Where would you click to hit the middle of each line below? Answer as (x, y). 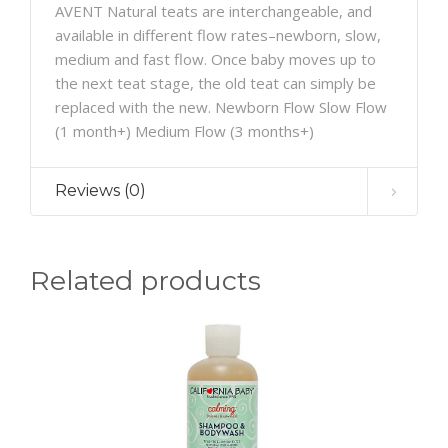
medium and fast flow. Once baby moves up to (215, 58)
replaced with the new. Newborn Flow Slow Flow (221, 106)
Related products (145, 280)
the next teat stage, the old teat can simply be (215, 82)
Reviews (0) (100, 190)
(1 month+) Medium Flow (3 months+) (184, 130)
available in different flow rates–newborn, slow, (218, 34)
